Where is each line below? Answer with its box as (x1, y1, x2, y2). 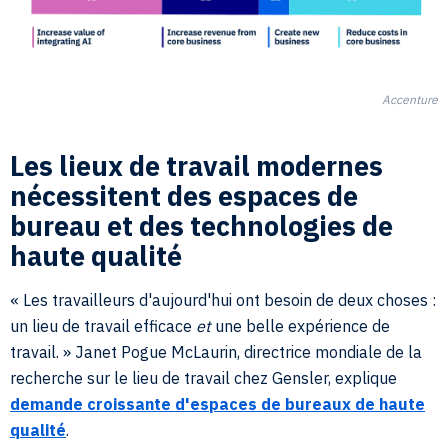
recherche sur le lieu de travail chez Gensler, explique (10, 367, 397, 388)
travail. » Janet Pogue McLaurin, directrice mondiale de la (10, 341, 422, 362)
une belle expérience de (211, 315, 390, 336)
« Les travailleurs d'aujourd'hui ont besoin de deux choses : (10, 289, 436, 310)
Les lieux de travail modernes (10, 147, 383, 183)
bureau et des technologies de (10, 207, 393, 243)
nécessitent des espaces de (10, 177, 358, 213)
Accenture (382, 91, 438, 107)
